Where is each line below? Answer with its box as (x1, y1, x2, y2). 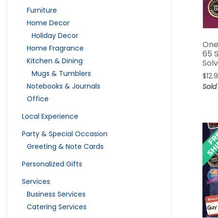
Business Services (27, 189, 86, 199)
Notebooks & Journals (27, 81, 100, 91)
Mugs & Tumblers (32, 68, 91, 78)
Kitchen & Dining (27, 55, 83, 66)
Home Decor (27, 18, 70, 28)
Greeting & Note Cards (27, 141, 104, 151)
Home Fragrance (27, 43, 84, 53)
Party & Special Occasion (22, 128, 108, 139)
